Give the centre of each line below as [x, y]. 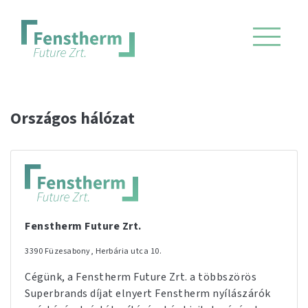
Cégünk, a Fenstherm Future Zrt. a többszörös [141, 277]
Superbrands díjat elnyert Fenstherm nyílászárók [148, 294]
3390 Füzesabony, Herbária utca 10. [93, 251]
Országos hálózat [73, 119]
